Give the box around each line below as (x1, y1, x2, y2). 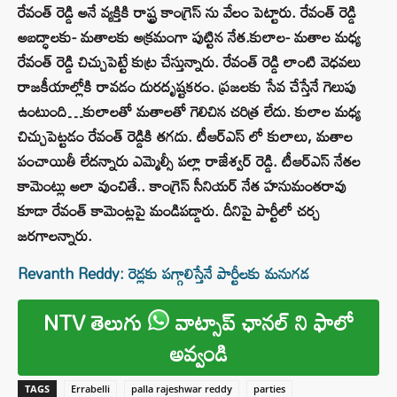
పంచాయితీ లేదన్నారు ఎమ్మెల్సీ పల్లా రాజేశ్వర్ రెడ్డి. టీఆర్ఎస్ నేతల (18, 146, 361, 176)
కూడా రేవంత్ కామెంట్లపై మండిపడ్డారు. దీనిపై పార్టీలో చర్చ (18, 196, 320, 226)
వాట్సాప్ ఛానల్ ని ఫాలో (168, 301, 354, 344)
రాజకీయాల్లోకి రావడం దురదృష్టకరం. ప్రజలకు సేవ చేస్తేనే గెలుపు (18, 72, 356, 102)
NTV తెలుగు (43, 301, 148, 344)
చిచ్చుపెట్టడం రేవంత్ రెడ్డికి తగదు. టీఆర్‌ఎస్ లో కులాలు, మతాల (18, 121, 353, 152)
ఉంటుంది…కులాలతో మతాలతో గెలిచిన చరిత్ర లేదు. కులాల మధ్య (18, 97, 361, 127)
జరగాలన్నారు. (18, 221, 92, 251)
